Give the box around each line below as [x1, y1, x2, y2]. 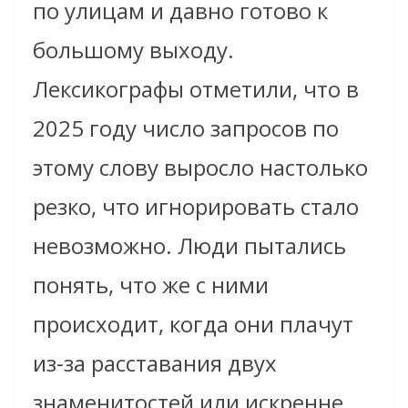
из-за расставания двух [33, 347, 277, 378]
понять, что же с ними [33, 269, 269, 300]
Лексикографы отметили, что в [33, 73, 359, 104]
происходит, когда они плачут [33, 308, 353, 339]
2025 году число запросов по [33, 112, 339, 143]
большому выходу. [33, 34, 234, 65]
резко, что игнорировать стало [33, 190, 359, 221]
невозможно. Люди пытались [33, 229, 346, 260]
